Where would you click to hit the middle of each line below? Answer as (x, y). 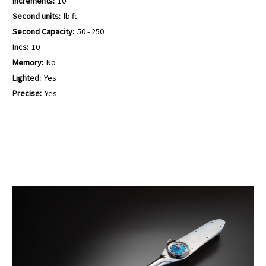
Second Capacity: (43, 31)
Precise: (27, 93)
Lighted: (27, 77)
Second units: (37, 16)
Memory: (28, 62)
